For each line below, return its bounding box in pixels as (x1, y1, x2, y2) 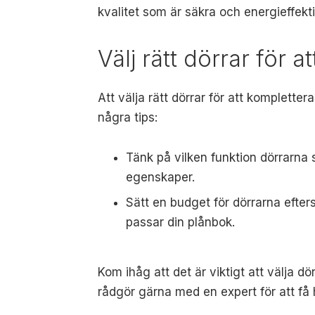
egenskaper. (126, 169, 195, 184)
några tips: (98, 110, 158, 124)
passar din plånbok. (126, 215, 236, 230)
